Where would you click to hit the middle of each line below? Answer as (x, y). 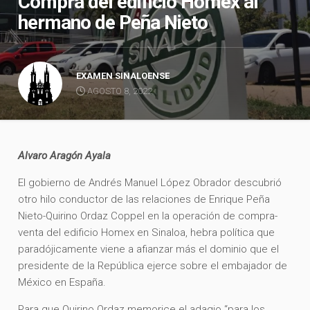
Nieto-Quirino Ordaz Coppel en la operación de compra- (148, 216)
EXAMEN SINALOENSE (123, 75)
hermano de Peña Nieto (115, 22)
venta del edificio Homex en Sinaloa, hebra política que (147, 232)
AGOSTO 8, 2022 (119, 91)
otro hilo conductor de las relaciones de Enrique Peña (144, 199)
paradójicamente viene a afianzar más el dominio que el (149, 249)
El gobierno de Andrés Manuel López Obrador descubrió (150, 182)
